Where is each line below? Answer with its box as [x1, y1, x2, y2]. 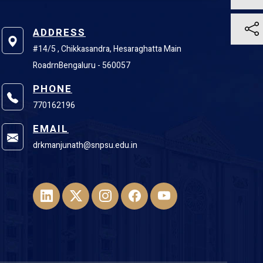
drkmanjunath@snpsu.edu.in [33, 139, 137, 152]
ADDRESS [33, 25, 86, 41]
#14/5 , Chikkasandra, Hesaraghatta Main [33, 43, 181, 56]
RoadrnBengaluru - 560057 [33, 59, 130, 72]
